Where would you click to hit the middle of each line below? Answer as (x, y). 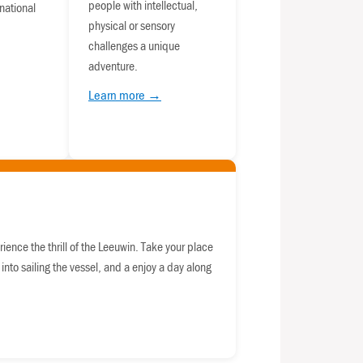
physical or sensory (132, 26)
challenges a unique (134, 46)
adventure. (113, 66)
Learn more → (125, 95)
